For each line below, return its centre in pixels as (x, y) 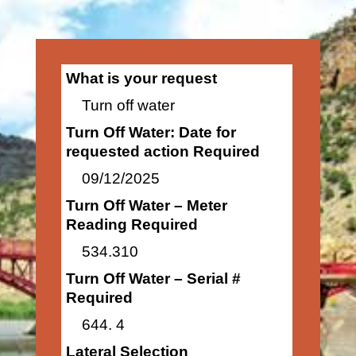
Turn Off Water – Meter (146, 205)
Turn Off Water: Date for (151, 132)
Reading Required (132, 224)
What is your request (141, 78)
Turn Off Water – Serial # (153, 279)
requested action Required (163, 151)
